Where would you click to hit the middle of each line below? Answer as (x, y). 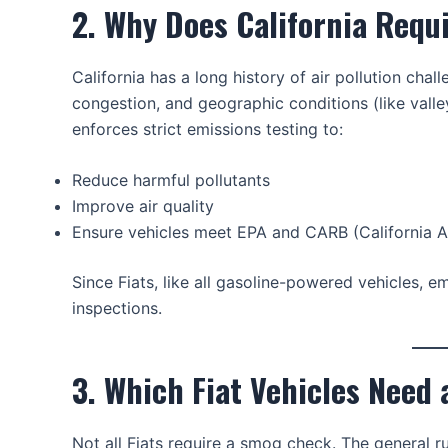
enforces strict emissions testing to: (207, 128)
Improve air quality (143, 206)
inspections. (117, 308)
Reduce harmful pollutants (171, 180)
